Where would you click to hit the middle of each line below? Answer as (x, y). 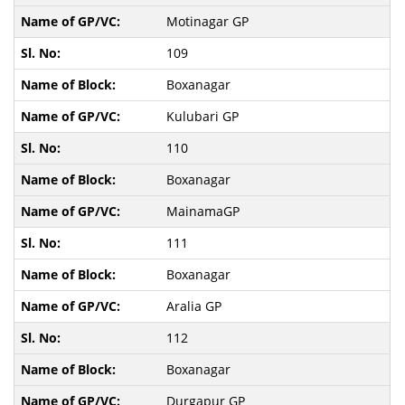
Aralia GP (195, 306)
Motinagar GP (209, 21)
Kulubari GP (204, 116)
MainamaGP (204, 211)
